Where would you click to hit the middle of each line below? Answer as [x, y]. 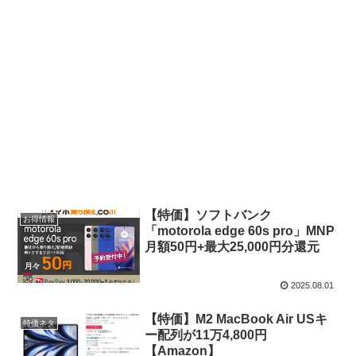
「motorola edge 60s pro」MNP [240, 231]
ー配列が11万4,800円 [206, 335]
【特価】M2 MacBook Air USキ [236, 319]
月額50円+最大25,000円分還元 [232, 247]
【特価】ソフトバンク [209, 215]
